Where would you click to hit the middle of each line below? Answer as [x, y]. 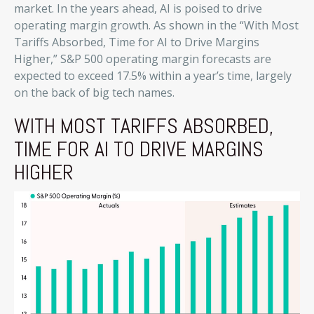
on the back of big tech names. [94, 93]
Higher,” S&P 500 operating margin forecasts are [143, 59]
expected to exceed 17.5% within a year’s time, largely [153, 76]
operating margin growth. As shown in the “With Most [156, 26]
